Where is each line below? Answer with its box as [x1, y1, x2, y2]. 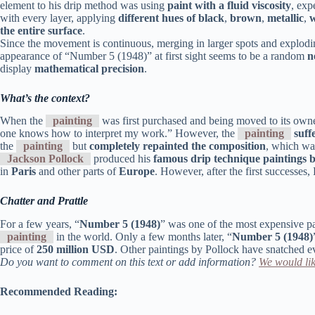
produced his [91, 153, 153, 165]
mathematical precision [34, 62, 144, 75]
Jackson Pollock [7, 153, 84, 165]
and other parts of [36, 165, 119, 178]
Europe [119, 165, 155, 178]
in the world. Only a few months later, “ [53, 231, 232, 243]
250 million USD [37, 243, 115, 256]
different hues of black [118, 11, 224, 24]
